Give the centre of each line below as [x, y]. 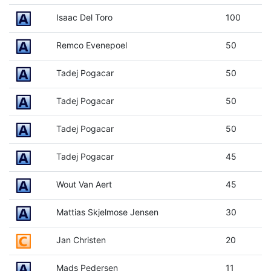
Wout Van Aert [84, 184]
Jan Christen [81, 240]
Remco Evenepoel [91, 45]
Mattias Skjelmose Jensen [107, 212]
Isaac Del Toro [84, 17]
